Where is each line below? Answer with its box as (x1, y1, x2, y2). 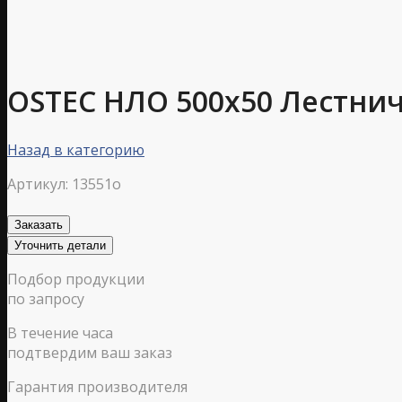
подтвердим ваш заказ (7, 342, 172, 363)
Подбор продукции (7, 268, 144, 289)
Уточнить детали (14, 238, 106, 252)
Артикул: (7, 173, 68, 194)
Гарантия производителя (7, 376, 188, 397)
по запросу (7, 288, 84, 309)
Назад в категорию (7, 139, 144, 160)
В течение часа (7, 322, 113, 343)
